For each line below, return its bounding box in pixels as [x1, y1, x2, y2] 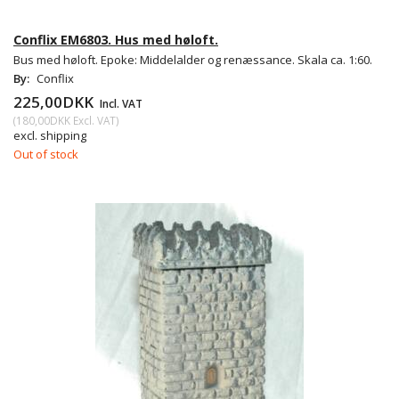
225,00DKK [13, 91, 97, 112]
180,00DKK [16, 112, 70, 127]
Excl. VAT [70, 112, 116, 127]
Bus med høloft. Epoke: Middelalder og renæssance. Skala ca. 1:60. [13, 51, 372, 68]
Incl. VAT [97, 95, 142, 110]
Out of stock [13, 145, 78, 162]
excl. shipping [13, 126, 86, 143]
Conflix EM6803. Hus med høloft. [13, 30, 218, 48]
